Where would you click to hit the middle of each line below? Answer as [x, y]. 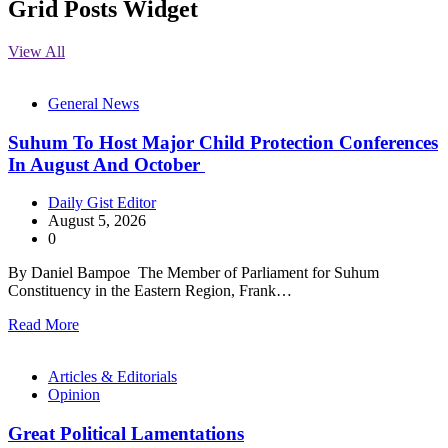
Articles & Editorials [112, 377]
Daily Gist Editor [102, 203]
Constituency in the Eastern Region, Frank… [150, 291]
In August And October [106, 164]
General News [93, 103]
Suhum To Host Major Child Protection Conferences [223, 142]
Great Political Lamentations [126, 434]
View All [36, 51]
